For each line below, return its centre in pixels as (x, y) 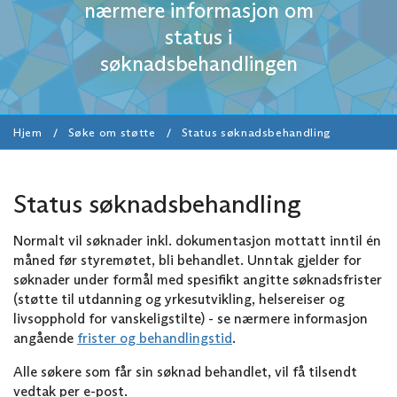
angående (45, 338)
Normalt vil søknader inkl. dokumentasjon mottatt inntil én (197, 240)
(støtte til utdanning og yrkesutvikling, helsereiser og (179, 299)
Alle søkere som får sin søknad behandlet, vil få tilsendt (185, 371)
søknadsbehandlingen (198, 63)
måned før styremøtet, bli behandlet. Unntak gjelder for (187, 260)
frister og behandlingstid (155, 338)
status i (198, 36)
